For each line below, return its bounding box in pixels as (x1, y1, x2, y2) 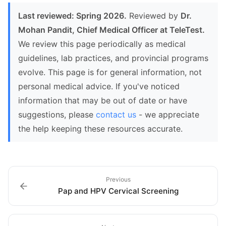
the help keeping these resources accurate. (18, 124, 183, 134)
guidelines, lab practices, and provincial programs (18, 53, 208, 63)
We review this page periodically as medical (18, 39, 186, 49)
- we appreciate (136, 109, 199, 120)
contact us (96, 109, 136, 120)
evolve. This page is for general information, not (18, 67, 202, 77)
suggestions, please (18, 109, 96, 120)
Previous (105, 176, 131, 183)
